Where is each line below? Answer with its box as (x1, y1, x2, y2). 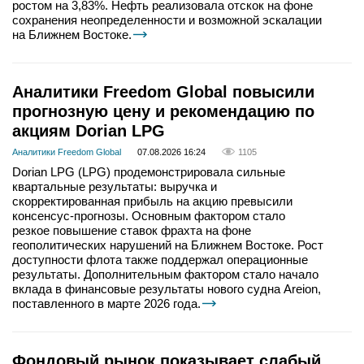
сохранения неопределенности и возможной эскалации (12, 12, 322, 27)
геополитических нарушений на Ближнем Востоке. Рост (12, 237, 323, 252)
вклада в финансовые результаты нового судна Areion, (12, 281, 321, 296)
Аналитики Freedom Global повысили (12, 82, 314, 101)
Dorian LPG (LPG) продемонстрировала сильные (12, 164, 285, 179)
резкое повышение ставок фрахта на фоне (12, 223, 251, 237)
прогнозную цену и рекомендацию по (12, 102, 314, 120)
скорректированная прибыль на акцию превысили (12, 193, 292, 208)
